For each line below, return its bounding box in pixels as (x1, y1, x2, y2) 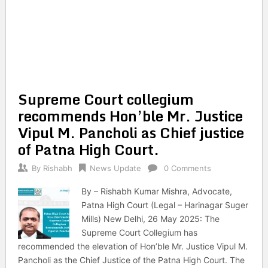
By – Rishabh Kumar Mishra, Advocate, (81, 186, 233, 196)
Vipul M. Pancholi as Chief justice (17, 121, 244, 144)
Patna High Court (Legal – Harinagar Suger (81, 200, 249, 210)
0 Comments (163, 163, 211, 173)
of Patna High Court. (17, 138, 159, 161)
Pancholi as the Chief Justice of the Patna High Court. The (17, 255, 245, 265)
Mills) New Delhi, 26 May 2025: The (81, 214, 220, 224)
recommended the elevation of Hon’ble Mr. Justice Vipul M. (17, 241, 248, 251)
